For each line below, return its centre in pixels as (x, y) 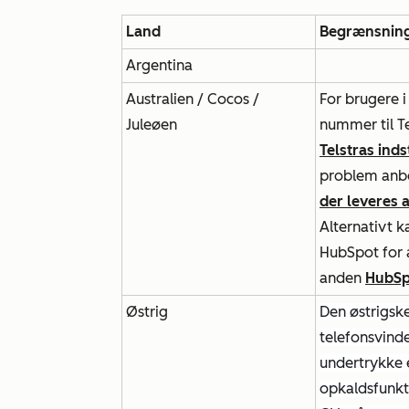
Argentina (159, 65)
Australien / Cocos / (193, 99)
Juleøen (152, 125)
